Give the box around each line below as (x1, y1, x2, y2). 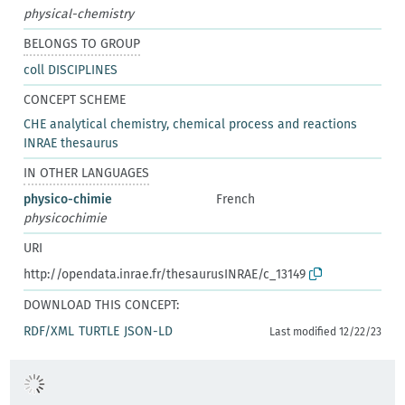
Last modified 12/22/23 (268, 325, 381, 338)
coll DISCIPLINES (24, 61, 118, 78)
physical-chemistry (24, 5, 135, 22)
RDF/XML (24, 323, 75, 339)
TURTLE (79, 323, 120, 339)
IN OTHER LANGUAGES (24, 165, 150, 181)
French (216, 191, 255, 207)
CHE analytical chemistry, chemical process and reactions (24, 116, 358, 132)
